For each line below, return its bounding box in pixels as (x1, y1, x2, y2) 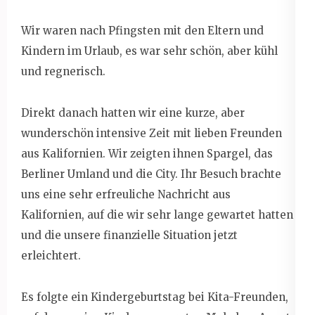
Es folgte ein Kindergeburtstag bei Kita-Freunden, (21, 290, 288, 304)
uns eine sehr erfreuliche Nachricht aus (21, 187, 231, 201)
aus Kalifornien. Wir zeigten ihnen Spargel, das (21, 146, 273, 160)
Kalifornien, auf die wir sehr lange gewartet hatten (21, 207, 293, 221)
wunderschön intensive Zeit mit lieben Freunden (21, 126, 282, 140)
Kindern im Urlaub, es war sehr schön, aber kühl (21, 44, 278, 58)
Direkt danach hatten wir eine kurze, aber (21, 105, 245, 120)
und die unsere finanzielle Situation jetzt (21, 228, 238, 242)
